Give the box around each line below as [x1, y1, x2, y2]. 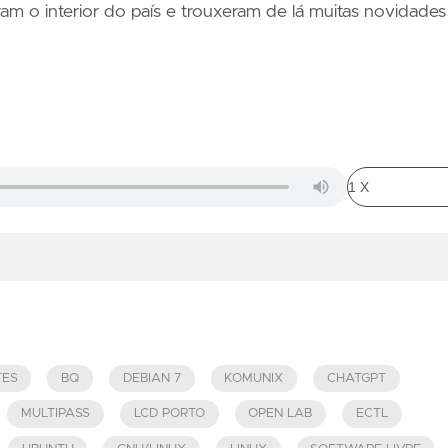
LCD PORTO [133, 407, 205, 421]
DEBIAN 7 [122, 371, 181, 385]
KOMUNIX [224, 371, 284, 385]
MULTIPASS [21, 407, 91, 421]
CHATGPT [326, 371, 386, 385]
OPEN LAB [248, 407, 313, 421]
